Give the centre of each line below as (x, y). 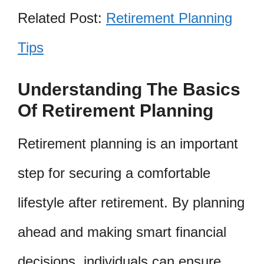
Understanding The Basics (129, 89)
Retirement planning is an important (128, 143)
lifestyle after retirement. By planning (131, 202)
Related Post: (62, 18)
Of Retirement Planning (115, 110)
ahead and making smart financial (122, 232)
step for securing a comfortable (114, 173)
